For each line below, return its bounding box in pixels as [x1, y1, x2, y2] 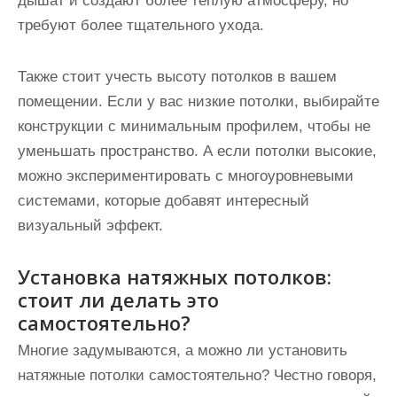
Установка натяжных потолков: [18, 263, 331, 290]
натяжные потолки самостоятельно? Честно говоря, [18, 367, 377, 384]
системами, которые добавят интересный [18, 192, 309, 209]
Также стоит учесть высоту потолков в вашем [18, 68, 337, 85]
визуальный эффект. [18, 217, 163, 234]
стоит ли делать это [18, 286, 219, 313]
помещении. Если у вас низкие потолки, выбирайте [18, 93, 379, 110]
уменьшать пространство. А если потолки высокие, [18, 143, 377, 160]
